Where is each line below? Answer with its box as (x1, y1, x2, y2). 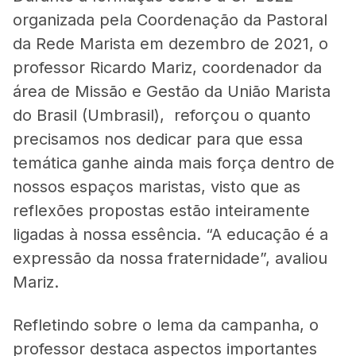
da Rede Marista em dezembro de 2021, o (13, 33, 328, 53)
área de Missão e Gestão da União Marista (13, 81, 331, 101)
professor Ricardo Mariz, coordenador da (13, 57, 322, 77)
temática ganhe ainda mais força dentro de (13, 153, 335, 172)
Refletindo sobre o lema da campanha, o (13, 315, 319, 335)
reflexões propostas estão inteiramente (13, 200, 310, 220)
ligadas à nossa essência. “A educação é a (13, 224, 328, 244)
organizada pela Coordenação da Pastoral (13, 10, 327, 29)
